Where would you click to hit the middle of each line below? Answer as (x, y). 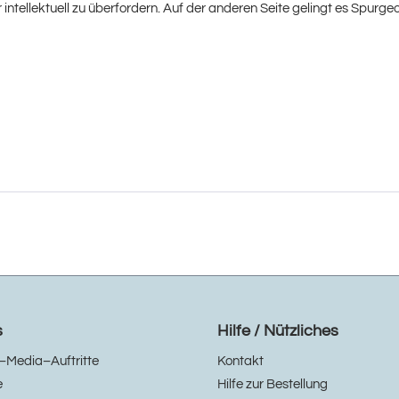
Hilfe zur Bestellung (273, 385)
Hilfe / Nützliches (278, 331)
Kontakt (240, 362)
